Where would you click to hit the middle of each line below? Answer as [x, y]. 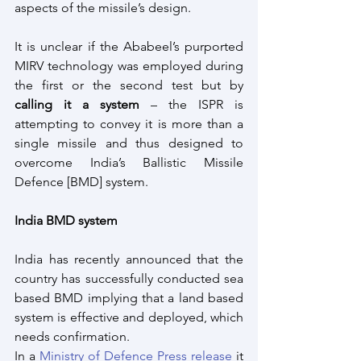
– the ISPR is [191, 104]
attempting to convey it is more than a [129, 124]
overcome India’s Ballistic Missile [129, 162]
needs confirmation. [74, 336]
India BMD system [66, 220]
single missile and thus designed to [129, 143]
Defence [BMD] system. [81, 182]
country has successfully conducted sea [129, 278]
